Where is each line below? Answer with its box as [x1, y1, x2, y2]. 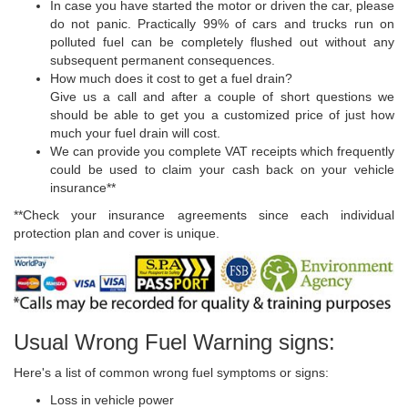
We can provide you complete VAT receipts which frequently [50, 143, 394, 158]
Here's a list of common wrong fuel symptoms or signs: [14, 364, 329, 380]
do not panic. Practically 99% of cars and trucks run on [50, 15, 394, 31]
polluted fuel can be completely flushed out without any [50, 34, 394, 49]
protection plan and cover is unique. [14, 225, 219, 240]
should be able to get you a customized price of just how [50, 107, 394, 122]
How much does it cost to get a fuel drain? [50, 70, 292, 86]
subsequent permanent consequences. [50, 52, 275, 67]
